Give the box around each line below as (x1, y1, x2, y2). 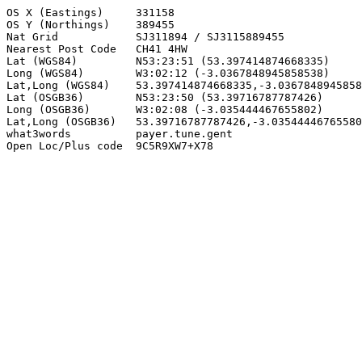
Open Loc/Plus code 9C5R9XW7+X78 (6, 140, 213, 152)
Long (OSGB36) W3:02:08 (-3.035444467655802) (6, 103, 323, 116)
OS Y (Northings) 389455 (6, 19, 175, 31)
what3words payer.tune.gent (6, 128, 233, 140)
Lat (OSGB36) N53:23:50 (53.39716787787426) (6, 91, 323, 103)
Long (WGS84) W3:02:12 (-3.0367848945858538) (6, 67, 330, 79)
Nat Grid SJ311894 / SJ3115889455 (6, 31, 284, 43)
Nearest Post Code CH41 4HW (6, 43, 187, 55)
